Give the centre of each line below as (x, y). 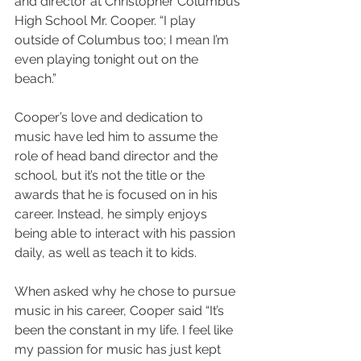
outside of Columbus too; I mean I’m (123, 40)
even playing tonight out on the (108, 60)
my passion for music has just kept (119, 350)
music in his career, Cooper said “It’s (121, 311)
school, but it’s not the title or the (111, 176)
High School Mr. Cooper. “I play (107, 21)
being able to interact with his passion (127, 234)
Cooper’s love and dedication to (110, 118)
